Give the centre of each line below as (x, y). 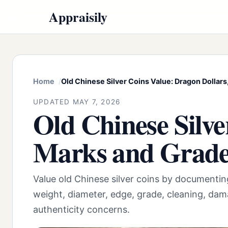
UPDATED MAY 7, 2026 (77, 102)
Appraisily (78, 17)
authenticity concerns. (81, 210)
